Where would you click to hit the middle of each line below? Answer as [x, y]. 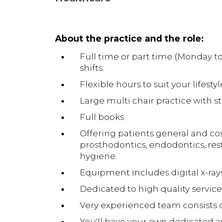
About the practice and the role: [129, 39]
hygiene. [98, 156]
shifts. [92, 68]
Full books [102, 117]
